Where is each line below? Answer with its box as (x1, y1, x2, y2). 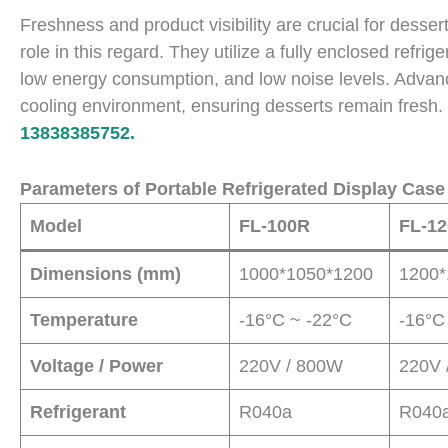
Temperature (30, 309, 138, 330)
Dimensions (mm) (30, 263, 181, 284)
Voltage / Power (30, 355, 163, 376)
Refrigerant (30, 401, 126, 422)
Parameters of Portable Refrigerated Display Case (20, 178, 445, 199)
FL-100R (239, 215, 310, 236)
